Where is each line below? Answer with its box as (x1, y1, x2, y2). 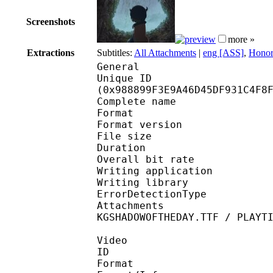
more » (228, 34, 255, 44)
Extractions (27, 47, 74, 58)
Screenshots (26, 16, 75, 27)
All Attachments (134, 47, 196, 58)
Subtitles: (97, 47, 134, 58)
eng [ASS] (203, 47, 244, 58)
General (97, 60, 140, 73)
